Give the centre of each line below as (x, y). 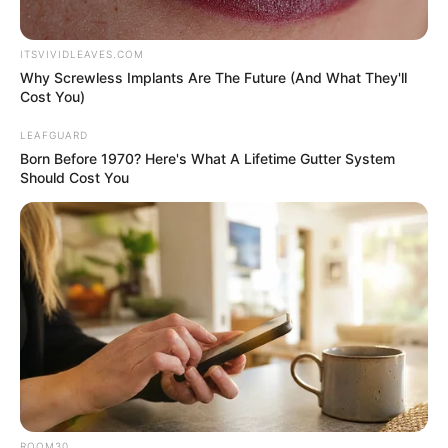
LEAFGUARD (54, 135)
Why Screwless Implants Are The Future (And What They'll (213, 78)
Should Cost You (74, 178)
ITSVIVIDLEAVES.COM (82, 54)
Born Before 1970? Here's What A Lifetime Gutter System (207, 159)
